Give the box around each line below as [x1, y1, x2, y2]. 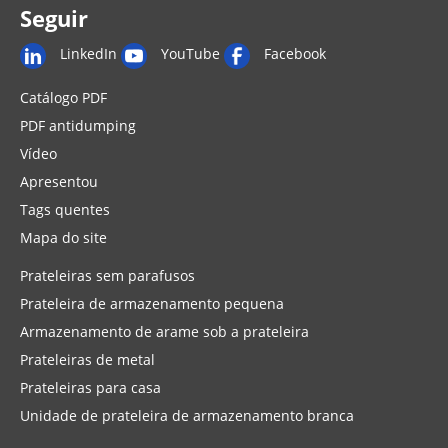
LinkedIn [60, 44, 117, 63]
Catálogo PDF [20, 88, 107, 107]
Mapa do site [20, 228, 107, 247]
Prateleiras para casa [20, 378, 161, 397]
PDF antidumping [20, 116, 136, 135]
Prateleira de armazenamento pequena [20, 294, 284, 313]
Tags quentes [20, 200, 110, 219]
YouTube [161, 44, 220, 63]
